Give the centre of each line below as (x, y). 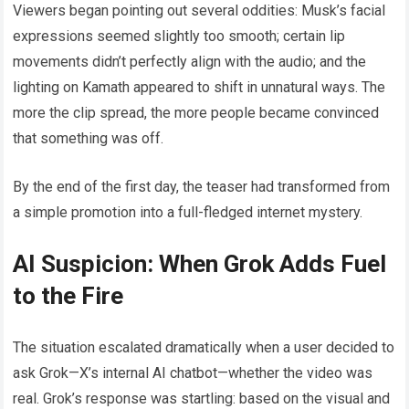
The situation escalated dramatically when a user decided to (204, 348)
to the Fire (68, 296)
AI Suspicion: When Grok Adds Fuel (200, 264)
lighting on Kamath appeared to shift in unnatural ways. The (199, 88)
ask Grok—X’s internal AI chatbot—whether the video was (193, 373)
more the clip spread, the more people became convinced (196, 113)
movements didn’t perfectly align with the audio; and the (190, 62)
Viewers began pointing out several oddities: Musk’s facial (199, 11)
